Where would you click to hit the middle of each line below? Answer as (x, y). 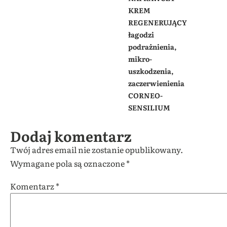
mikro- (140, 59)
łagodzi (141, 34)
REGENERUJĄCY (157, 22)
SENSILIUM (149, 107)
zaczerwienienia (156, 83)
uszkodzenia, (151, 71)
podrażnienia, (152, 46)
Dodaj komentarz (71, 136)
